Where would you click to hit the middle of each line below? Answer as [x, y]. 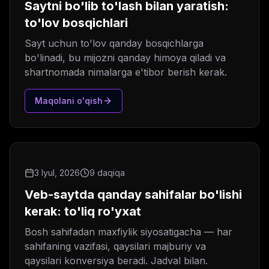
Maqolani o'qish [69, 101]
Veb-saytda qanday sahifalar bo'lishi [133, 195]
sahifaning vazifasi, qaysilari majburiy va [115, 246]
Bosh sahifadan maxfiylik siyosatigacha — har [128, 232]
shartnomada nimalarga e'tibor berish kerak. [126, 72]
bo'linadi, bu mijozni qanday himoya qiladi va [125, 58]
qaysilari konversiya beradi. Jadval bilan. [116, 261]
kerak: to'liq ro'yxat [83, 212]
